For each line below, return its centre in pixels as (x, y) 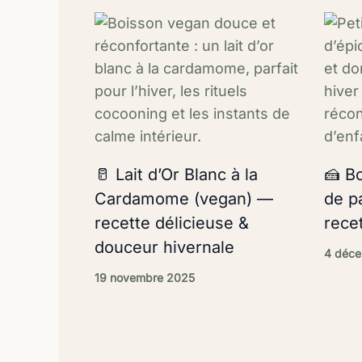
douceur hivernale (164, 247)
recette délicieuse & (172, 223)
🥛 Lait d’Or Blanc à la (176, 174)
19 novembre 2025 (145, 277)
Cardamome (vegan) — (184, 198)
